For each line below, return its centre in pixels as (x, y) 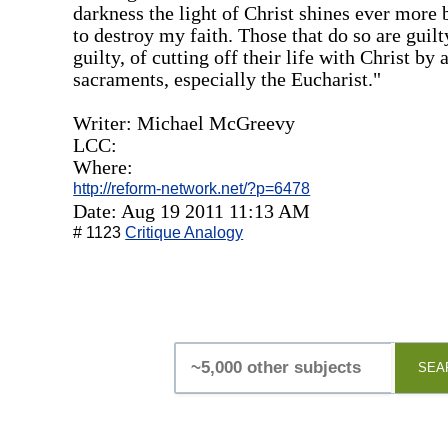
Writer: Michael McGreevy (184, 122)
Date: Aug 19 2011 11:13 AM (192, 210)
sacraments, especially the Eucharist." (227, 78)
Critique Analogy (184, 232)
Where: (103, 166)
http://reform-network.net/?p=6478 (192, 188)
